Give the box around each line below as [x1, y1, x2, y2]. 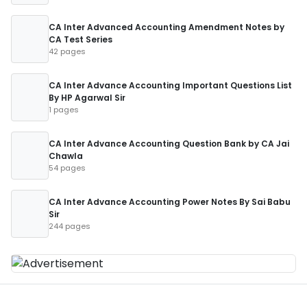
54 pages [49, 162, 86, 173]
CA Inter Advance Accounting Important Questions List [49, 79, 292, 91]
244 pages [49, 221, 90, 232]
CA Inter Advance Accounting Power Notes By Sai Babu [49, 196, 291, 208]
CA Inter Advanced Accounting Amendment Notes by [49, 21, 284, 33]
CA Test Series [49, 34, 112, 45]
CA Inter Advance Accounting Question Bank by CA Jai [49, 138, 289, 149]
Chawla [49, 150, 83, 162]
